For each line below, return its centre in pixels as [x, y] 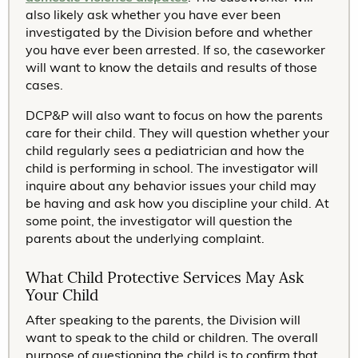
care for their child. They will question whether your [177, 132]
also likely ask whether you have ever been [153, 14]
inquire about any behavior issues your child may [171, 185]
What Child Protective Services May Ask [165, 278]
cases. [44, 84]
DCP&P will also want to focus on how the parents [174, 115]
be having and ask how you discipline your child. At [177, 203]
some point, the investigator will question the [159, 220]
